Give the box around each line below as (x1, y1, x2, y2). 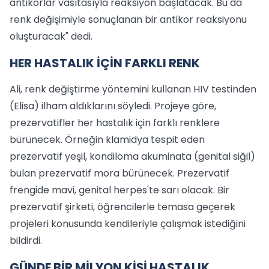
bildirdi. (10, 234, 42, 247)
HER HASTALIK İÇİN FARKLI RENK (10, 55, 200, 71)
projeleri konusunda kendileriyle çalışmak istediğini (10, 217, 246, 231)
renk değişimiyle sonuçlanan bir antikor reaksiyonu (10, 13, 247, 26)
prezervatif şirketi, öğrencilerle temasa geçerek (10, 200, 235, 214)
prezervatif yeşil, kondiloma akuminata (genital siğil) (10, 150, 255, 163)
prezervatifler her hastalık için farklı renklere (10, 116, 220, 130)
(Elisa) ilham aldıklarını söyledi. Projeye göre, (10, 99, 216, 113)
